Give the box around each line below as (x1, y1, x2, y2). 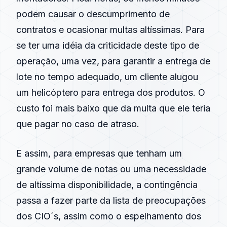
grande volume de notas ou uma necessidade (16, 164, 206, 174)
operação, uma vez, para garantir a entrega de (16, 56, 210, 66)
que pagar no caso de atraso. (16, 119, 139, 129)
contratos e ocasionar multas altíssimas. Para (16, 24, 205, 35)
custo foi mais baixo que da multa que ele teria (16, 103, 210, 113)
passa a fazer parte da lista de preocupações (16, 195, 206, 206)
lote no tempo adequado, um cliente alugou (16, 71, 198, 82)
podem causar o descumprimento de (16, 9, 170, 19)
